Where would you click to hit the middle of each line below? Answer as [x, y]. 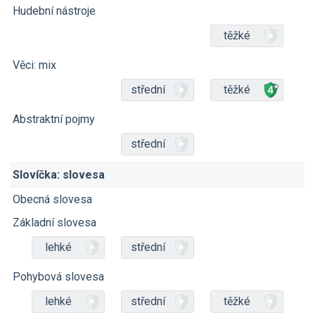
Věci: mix [34, 65]
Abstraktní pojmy [54, 119]
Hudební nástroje [54, 11]
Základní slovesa [54, 223]
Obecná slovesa [52, 199]
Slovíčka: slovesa [59, 175]
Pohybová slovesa [58, 277]
